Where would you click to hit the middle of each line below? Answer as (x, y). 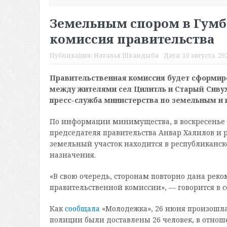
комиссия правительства (132, 39)
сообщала (82, 209)
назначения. (72, 155)
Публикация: (71, 56)
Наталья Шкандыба (126, 56)
